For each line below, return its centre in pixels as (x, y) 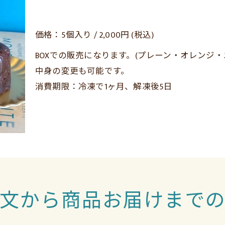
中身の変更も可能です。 (82, 71)
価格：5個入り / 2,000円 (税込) (95, 35)
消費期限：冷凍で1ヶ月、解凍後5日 (104, 87)
